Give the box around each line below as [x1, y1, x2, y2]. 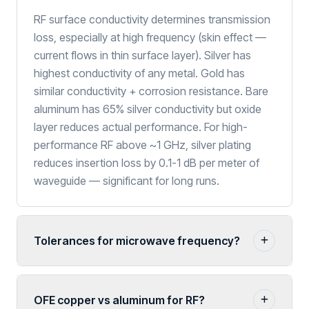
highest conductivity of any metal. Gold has [34, 66, 245, 80]
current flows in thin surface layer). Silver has [34, 48, 251, 62]
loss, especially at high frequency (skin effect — [34, 30, 266, 44]
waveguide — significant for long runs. [34, 174, 219, 188]
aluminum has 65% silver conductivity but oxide [34, 102, 261, 116]
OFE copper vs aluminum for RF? [34, 293, 205, 307]
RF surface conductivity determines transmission [34, 12, 270, 26]
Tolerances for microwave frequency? [34, 234, 240, 248]
